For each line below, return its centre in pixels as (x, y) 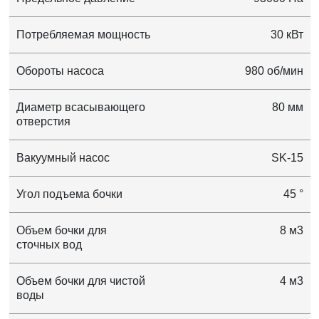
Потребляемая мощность (83, 35)
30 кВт (287, 35)
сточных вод (49, 245)
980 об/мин (285, 71)
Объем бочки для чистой (80, 281)
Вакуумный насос (63, 158)
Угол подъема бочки (69, 194)
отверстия (43, 122)
